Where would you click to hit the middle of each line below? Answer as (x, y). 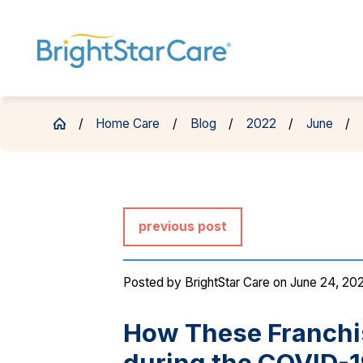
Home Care (128, 123)
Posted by (154, 283)
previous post (183, 226)
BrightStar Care (228, 283)
